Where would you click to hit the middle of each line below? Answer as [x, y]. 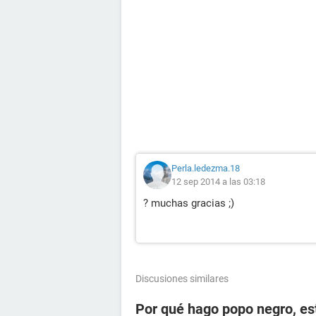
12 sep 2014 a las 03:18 [218, 182]
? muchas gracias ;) [189, 203]
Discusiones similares [182, 279]
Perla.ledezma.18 [206, 168]
